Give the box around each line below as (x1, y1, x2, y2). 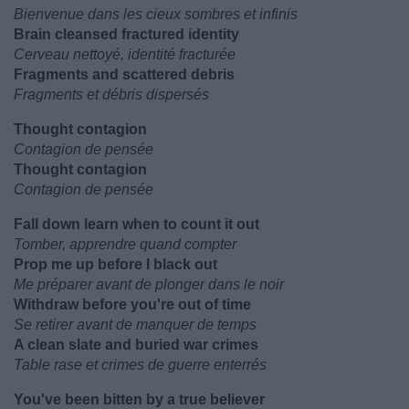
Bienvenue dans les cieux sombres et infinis (14, 6, 298, 22)
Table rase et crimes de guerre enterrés (14, 357, 267, 372)
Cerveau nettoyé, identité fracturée (14, 47, 236, 62)
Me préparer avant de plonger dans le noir (14, 277, 284, 292)
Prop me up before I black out (14, 257, 217, 272)
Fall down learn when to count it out (14, 216, 259, 232)
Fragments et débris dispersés (14, 87, 209, 102)
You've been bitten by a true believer (14, 392, 265, 407)
